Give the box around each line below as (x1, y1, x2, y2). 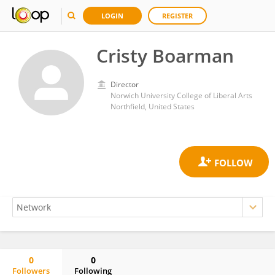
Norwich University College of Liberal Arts (110, 90, 252, 101)
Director (110, 79, 139, 90)
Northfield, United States (110, 101, 195, 112)
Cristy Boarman (96, 43, 234, 68)
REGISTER (162, 11, 193, 20)
